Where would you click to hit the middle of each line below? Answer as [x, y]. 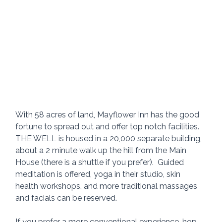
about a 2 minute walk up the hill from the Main [102, 151]
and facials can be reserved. [66, 198]
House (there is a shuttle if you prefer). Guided [101, 163]
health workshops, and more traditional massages [108, 186]
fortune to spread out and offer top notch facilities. [110, 127]
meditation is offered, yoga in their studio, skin [99, 174]
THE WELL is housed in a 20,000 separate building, [110, 139]
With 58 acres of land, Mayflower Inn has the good [109, 115]
